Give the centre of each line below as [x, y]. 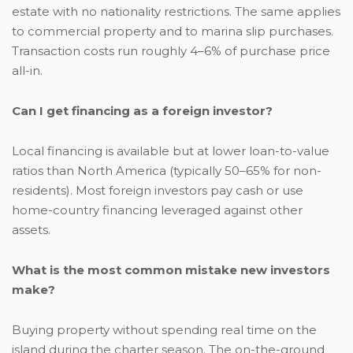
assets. [31, 230]
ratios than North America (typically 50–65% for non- [167, 171]
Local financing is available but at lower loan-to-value [171, 151]
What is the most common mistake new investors [171, 270]
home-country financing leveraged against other [157, 210]
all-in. [27, 71]
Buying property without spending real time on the [164, 330]
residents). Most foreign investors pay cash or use [158, 191]
